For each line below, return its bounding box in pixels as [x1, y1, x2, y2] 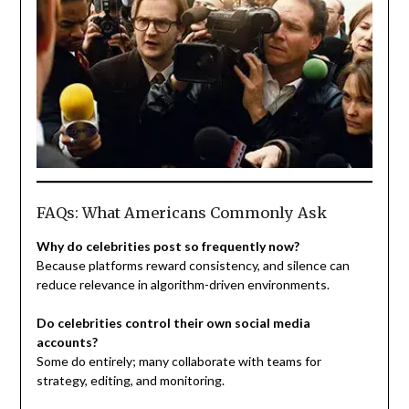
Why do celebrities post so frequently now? [36, 237, 299, 254]
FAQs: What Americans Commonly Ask [36, 203, 327, 222]
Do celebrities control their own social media [36, 314, 310, 330]
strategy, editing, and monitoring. [36, 372, 225, 388]
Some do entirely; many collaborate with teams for [36, 352, 321, 369]
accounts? [36, 333, 98, 350]
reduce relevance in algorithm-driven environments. [36, 276, 330, 292]
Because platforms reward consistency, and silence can [36, 257, 350, 273]
